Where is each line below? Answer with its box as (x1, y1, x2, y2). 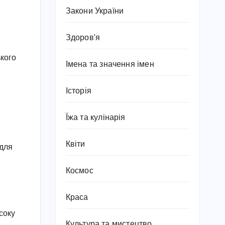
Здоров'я (65, 34, 100, 42)
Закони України (65, 7, 124, 16)
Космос (65, 167, 93, 175)
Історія (65, 87, 91, 95)
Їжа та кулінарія (65, 114, 126, 122)
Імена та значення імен (65, 60, 154, 69)
